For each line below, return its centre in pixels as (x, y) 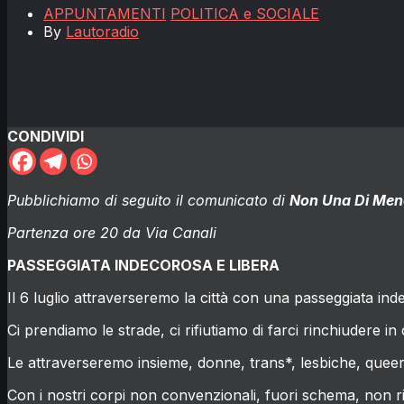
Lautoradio (102, 31)
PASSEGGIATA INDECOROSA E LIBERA (143, 265)
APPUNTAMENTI (105, 13)
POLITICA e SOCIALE (245, 13)
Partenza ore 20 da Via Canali (112, 232)
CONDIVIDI (46, 136)
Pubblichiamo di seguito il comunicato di (148, 200)
